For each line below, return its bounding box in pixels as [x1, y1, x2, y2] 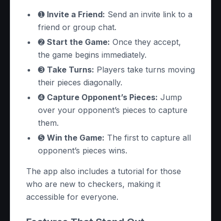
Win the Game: [47, 133, 105, 143]
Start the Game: [47, 37, 110, 47]
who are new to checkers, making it [26, 179, 160, 189]
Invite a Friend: [47, 9, 105, 19]
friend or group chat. [38, 22, 116, 32]
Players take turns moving [94, 65, 195, 74]
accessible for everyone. [26, 192, 118, 202]
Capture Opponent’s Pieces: [47, 92, 158, 102]
